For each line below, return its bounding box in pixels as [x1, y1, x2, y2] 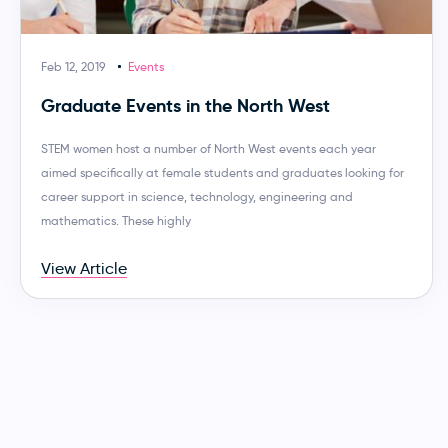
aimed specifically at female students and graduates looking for [41, 164, 404, 180]
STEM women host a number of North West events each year [41, 140, 376, 156]
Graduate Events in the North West [41, 93, 330, 117]
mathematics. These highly [41, 212, 191, 228]
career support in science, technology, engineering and [41, 188, 353, 204]
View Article [41, 258, 127, 278]
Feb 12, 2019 [41, 58, 105, 74]
